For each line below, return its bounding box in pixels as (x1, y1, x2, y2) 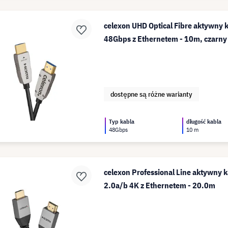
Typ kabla (109, 118, 135, 125)
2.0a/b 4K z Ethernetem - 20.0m (104, 180, 216, 190)
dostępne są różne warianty (110, 90, 193, 99)
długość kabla (186, 118, 222, 125)
